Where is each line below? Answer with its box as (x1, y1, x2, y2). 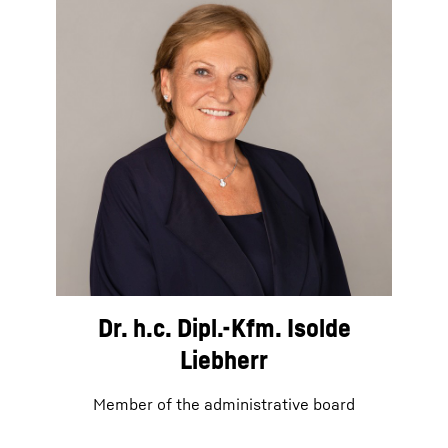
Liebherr (180, 344, 268, 376)
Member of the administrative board (93, 394, 355, 415)
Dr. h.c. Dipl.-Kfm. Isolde (97, 312, 351, 344)
